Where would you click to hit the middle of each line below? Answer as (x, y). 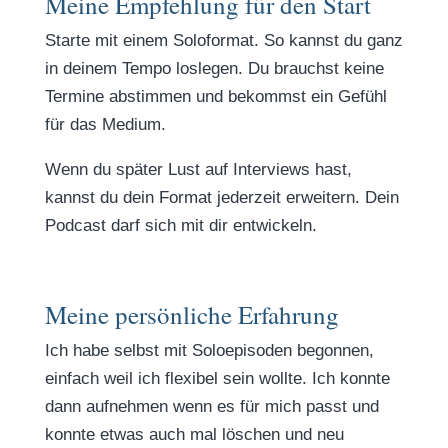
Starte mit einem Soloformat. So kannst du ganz (223, 40)
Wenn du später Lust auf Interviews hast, (198, 169)
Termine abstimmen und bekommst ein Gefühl (215, 96)
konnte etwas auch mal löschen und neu (194, 434)
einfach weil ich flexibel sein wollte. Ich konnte (217, 378)
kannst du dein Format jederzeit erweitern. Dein (221, 197)
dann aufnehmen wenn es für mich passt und (211, 406)
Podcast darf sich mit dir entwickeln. (180, 225)
